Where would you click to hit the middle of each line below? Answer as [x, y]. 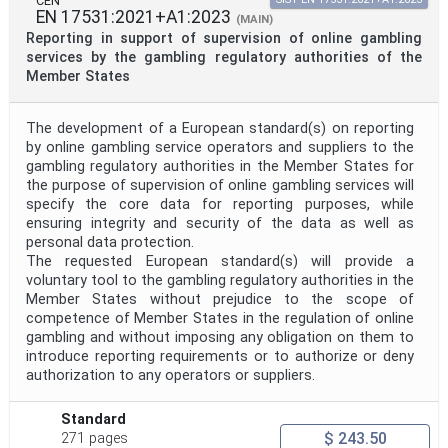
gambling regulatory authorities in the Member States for [220, 167]
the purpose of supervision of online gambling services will [220, 186]
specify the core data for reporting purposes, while [220, 205]
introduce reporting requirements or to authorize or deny [220, 357]
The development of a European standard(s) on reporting [220, 129]
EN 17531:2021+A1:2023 [133, 17]
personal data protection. [110, 243]
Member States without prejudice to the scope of [220, 300]
